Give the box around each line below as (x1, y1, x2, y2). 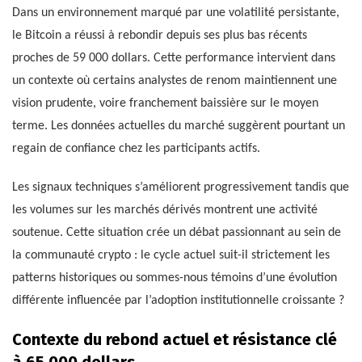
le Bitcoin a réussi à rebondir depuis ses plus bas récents (12, 29, 307, 43)
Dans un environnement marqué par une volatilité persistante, (12, 6, 339, 20)
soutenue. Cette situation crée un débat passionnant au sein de (12, 226, 341, 240)
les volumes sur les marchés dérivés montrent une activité (12, 204, 318, 217)
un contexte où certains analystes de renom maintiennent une (12, 74, 337, 88)
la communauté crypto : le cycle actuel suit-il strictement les (12, 249, 330, 263)
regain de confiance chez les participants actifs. (12, 142, 260, 156)
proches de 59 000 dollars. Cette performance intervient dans (12, 52, 335, 65)
